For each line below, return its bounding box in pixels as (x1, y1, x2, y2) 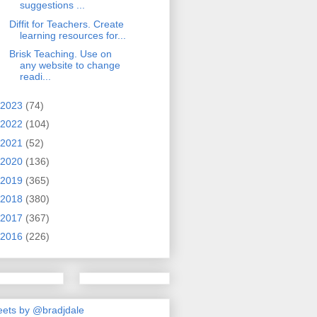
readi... (19, 71, 51, 83)
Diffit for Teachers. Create (8, 18, 124, 30)
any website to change (19, 59, 120, 71)
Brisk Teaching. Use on (8, 48, 112, 60)
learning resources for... (19, 29, 126, 41)
